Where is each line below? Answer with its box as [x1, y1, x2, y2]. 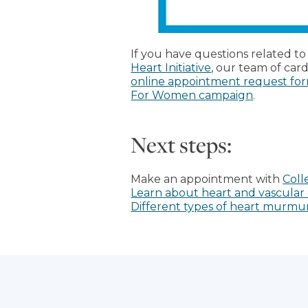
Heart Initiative [131, 60, 212, 74]
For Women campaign [131, 88, 254, 102]
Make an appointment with [131, 172, 283, 186]
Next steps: [131, 129, 232, 159]
